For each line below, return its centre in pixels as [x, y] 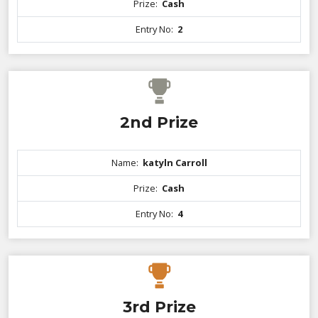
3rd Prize [159, 307]
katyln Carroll [175, 163]
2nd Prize [159, 122]
